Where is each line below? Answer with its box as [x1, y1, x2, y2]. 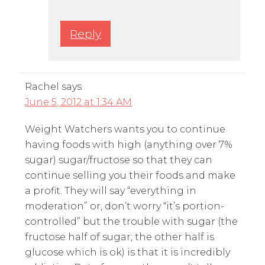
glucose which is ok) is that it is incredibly [25, 246, 231, 258]
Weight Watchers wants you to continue [25, 123, 226, 135]
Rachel [25, 80, 60, 92]
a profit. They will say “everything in [25, 185, 197, 196]
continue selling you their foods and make [25, 169, 236, 181]
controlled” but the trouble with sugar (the [25, 215, 238, 227]
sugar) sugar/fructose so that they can [25, 154, 213, 166]
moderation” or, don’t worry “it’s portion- [25, 200, 225, 212]
